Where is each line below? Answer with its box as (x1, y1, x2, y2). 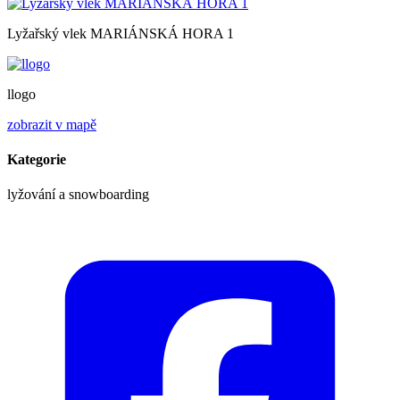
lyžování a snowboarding (7, 187, 149, 203)
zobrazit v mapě (7, 116, 96, 132)
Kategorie (7, 152, 66, 168)
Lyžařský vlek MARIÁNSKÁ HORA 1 (7, 25, 234, 41)
